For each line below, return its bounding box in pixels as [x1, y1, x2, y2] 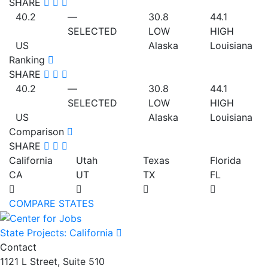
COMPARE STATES [9, 197, 94, 209]
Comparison [9, 125, 67, 138]
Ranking [9, 53, 48, 66]
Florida [210, 154, 241, 166]
